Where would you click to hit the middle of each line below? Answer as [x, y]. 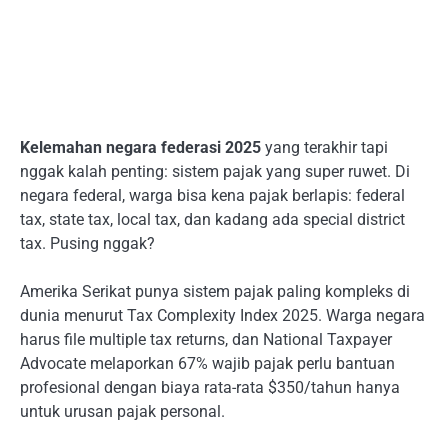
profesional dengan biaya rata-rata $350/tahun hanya [210, 388]
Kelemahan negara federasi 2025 [140, 148]
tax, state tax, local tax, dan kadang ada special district [212, 220]
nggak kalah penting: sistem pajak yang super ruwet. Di [215, 172]
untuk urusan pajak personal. [122, 412]
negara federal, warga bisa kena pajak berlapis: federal [212, 196]
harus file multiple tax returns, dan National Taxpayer [206, 340]
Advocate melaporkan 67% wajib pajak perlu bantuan [207, 364]
